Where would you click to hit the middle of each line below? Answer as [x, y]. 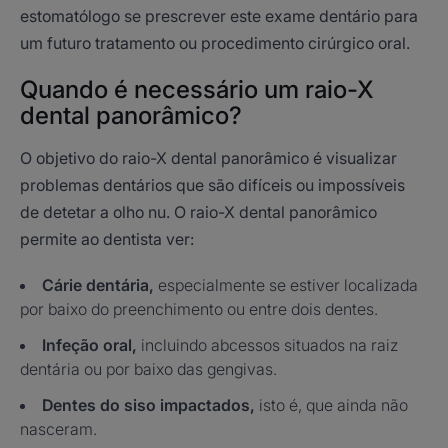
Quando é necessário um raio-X [197, 89]
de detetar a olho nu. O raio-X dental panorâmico [198, 212]
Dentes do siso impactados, [150, 405]
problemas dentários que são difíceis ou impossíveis [212, 185]
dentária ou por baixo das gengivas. [148, 369]
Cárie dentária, [100, 285]
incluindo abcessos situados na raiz [269, 345]
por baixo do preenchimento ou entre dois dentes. [199, 309]
